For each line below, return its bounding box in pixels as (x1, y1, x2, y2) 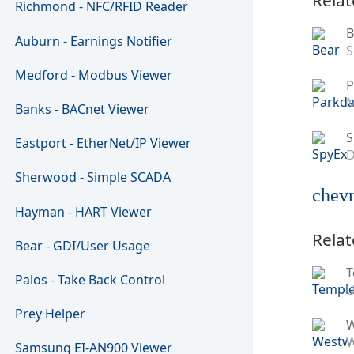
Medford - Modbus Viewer (15, 66, 173, 84)
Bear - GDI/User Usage (15, 236, 151, 254)
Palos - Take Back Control (15, 270, 166, 288)
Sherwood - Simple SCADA (15, 168, 171, 186)
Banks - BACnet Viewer (15, 100, 150, 119)
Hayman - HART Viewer (15, 202, 153, 220)
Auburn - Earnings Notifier (15, 32, 173, 50)
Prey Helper (15, 305, 86, 323)
